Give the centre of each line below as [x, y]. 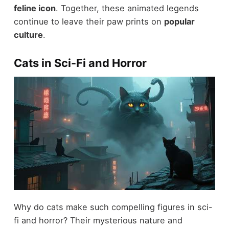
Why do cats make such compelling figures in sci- [113, 207]
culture [28, 35]
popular [179, 21]
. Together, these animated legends [127, 8]
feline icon [35, 8]
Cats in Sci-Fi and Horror [80, 63]
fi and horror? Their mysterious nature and [98, 221]
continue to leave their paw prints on [89, 21]
